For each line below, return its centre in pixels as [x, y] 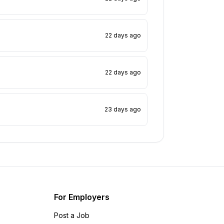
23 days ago [123, 109]
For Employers [82, 197]
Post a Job [72, 215]
